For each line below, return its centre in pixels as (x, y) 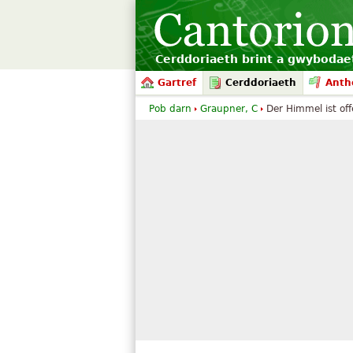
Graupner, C (229, 109)
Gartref (177, 83)
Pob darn (170, 109)
